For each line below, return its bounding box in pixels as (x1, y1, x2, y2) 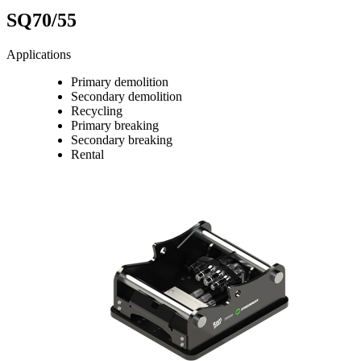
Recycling (71, 104, 122, 118)
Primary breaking (71, 118, 159, 133)
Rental (71, 147, 104, 162)
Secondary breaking (71, 133, 172, 147)
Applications (6, 48, 71, 62)
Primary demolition (71, 75, 168, 89)
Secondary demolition (71, 89, 182, 104)
